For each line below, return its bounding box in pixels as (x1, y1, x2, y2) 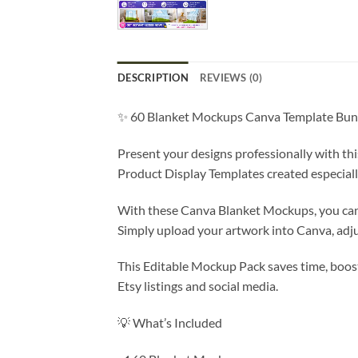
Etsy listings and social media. (117, 278, 278, 294)
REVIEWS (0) (199, 70, 263, 84)
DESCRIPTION (117, 70, 189, 84)
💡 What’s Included (117, 315, 222, 331)
